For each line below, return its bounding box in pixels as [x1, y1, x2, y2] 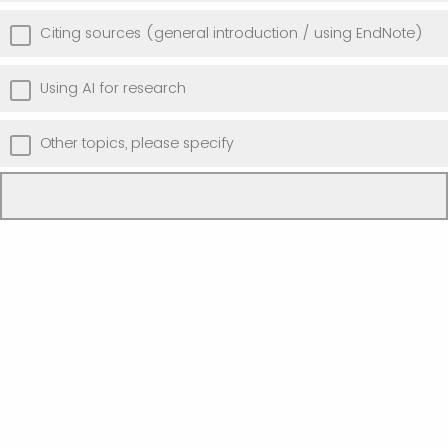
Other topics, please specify [40, 133, 234, 154]
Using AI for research [40, 78, 186, 99]
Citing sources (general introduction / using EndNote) [40, 23, 423, 44]
